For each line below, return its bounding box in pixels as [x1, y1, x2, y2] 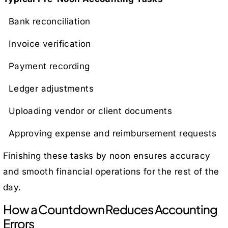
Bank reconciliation [3, 16, 91, 26]
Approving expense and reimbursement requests [3, 128, 217, 138]
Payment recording [3, 61, 90, 71]
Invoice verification [3, 38, 91, 49]
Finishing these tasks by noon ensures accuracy [3, 150, 211, 161]
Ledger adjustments [3, 83, 94, 94]
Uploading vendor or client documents [3, 105, 173, 116]
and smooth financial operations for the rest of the [3, 166, 219, 177]
